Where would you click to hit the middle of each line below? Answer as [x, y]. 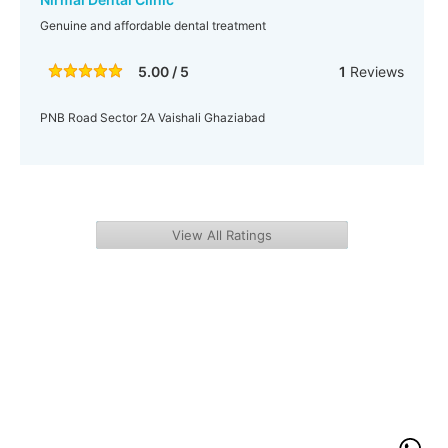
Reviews [374, 71]
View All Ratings [221, 235]
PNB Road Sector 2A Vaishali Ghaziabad [152, 117]
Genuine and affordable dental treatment [153, 25]
